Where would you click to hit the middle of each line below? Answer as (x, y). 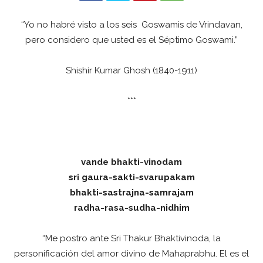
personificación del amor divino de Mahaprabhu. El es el (131, 253)
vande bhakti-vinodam (131, 162)
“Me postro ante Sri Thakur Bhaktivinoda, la (131, 238)
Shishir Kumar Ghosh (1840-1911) (131, 70)
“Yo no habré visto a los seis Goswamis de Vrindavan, (131, 24)
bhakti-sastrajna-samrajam (131, 192)
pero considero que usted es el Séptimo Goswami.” (131, 40)
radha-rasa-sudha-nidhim (131, 208)
